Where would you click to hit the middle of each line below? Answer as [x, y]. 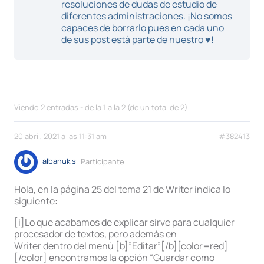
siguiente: [36, 201]
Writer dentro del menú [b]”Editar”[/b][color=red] [121, 246]
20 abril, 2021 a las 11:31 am [60, 136]
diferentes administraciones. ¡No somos [147, 16]
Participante [102, 161]
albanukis [59, 161]
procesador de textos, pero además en [95, 234]
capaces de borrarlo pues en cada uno [143, 28]
